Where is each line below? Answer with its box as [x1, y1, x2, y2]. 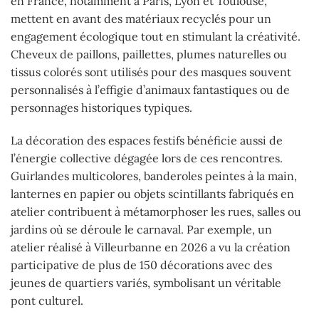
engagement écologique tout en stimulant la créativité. [11, 29, 300, 44]
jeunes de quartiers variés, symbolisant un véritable [11, 276, 281, 291]
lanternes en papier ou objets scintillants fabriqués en [11, 187, 294, 202]
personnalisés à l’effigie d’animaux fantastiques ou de [11, 83, 290, 98]
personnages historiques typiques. [11, 100, 192, 115]
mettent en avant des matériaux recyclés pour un [11, 11, 271, 26]
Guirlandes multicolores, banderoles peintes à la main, [11, 169, 297, 184]
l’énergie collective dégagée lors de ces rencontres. [11, 151, 283, 166]
